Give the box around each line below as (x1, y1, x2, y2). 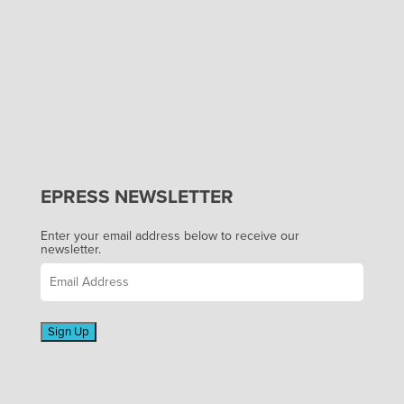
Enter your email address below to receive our (40, 227, 299, 243)
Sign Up (47, 324, 89, 339)
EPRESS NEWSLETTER (40, 185, 234, 208)
